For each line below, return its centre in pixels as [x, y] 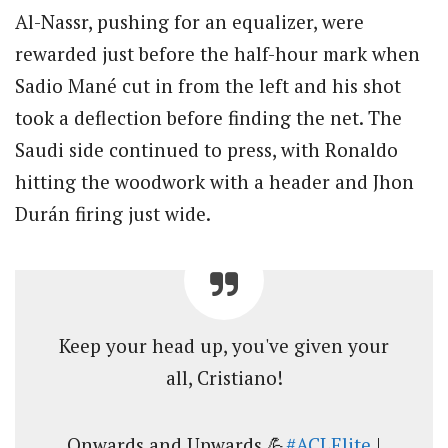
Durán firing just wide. [113, 214]
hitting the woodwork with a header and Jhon [214, 182]
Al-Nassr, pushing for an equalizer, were [189, 22]
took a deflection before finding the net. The [208, 118]
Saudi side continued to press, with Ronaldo [206, 150]
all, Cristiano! [224, 378]
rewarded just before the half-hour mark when [217, 54]
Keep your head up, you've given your [224, 346]
